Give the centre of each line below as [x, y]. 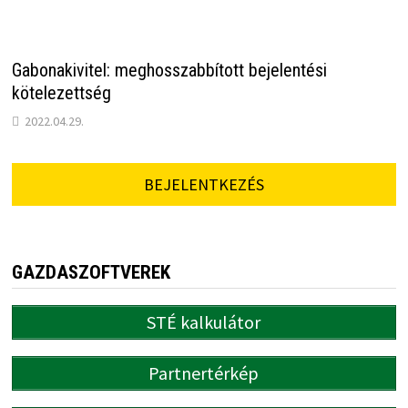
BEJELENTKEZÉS [204, 185]
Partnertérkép [204, 373]
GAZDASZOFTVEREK [91, 273]
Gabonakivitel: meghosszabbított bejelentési [169, 71]
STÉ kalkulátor [204, 322]
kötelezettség [61, 93]
